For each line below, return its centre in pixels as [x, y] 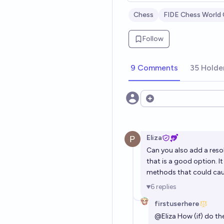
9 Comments [154, 68]
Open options [169, 103]
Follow [153, 39]
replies [166, 187]
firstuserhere [177, 204]
